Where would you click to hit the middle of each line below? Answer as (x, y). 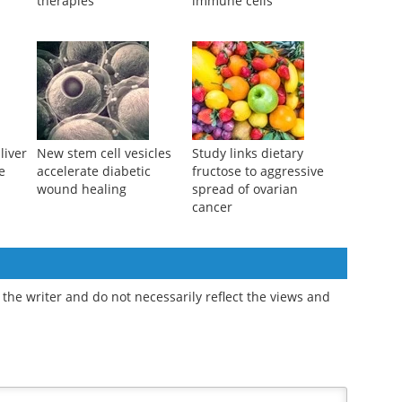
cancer (212, 207)
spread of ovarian (245, 189)
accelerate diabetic (93, 171)
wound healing (81, 189)
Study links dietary (247, 153)
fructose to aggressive (258, 171)
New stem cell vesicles (104, 153)
